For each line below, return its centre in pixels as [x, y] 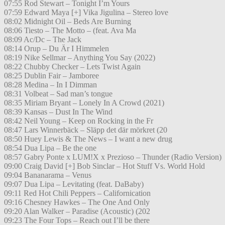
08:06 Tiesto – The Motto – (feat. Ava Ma [70, 31]
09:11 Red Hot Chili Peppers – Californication [77, 193]
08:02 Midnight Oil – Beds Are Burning [68, 22]
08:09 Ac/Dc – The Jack [43, 40]
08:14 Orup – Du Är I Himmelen [57, 49]
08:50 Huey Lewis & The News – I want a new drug [88, 139]
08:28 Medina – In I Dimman [50, 85]
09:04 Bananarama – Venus [48, 175]
